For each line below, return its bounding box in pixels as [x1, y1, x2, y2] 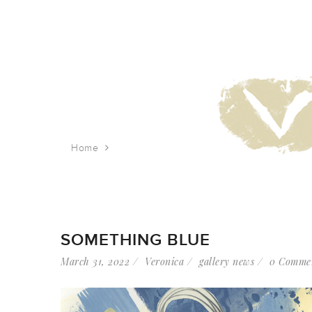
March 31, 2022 [61, 255, 130, 268]
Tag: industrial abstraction [116, 142, 232, 154]
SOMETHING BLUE [61, 230, 210, 250]
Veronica [145, 255, 184, 268]
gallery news [199, 255, 254, 268]
